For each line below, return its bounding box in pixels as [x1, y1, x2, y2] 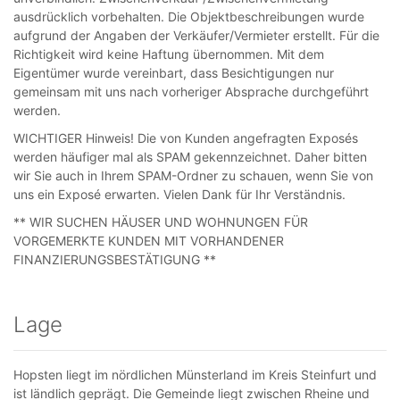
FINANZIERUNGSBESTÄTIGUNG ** [13, 252, 216, 267]
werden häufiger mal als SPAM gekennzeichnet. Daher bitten [13, 149, 367, 164]
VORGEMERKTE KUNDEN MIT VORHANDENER [13, 233, 284, 248]
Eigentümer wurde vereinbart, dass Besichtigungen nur [13, 65, 334, 80]
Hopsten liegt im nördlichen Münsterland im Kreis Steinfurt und [13, 367, 377, 382]
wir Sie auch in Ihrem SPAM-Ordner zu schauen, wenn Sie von [13, 168, 373, 183]
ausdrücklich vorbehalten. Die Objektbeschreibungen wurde [13, 9, 364, 24]
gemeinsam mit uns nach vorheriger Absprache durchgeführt [13, 84, 369, 99]
